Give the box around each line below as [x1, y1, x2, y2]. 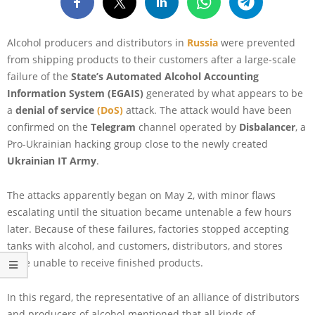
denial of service [15, 103, 97, 117]
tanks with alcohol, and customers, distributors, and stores [7, 238, 283, 252]
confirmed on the [7, 120, 91, 134]
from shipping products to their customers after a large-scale [7, 52, 296, 66]
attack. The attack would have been [123, 103, 292, 117]
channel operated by [136, 120, 239, 134]
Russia [187, 35, 218, 49]
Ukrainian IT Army [7, 153, 96, 167]
